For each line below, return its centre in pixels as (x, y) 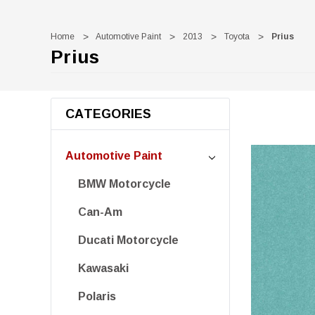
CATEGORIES (109, 114)
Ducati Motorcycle (128, 240)
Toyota (237, 37)
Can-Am (100, 212)
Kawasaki (103, 268)
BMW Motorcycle (124, 184)
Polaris (97, 296)
